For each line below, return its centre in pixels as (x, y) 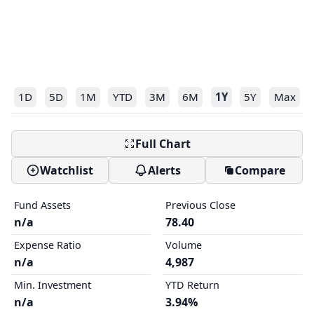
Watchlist (67, 170)
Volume (183, 245)
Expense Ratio (48, 245)
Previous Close (200, 205)
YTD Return (192, 285)
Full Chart (163, 144)
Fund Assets (42, 205)
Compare (260, 170)
